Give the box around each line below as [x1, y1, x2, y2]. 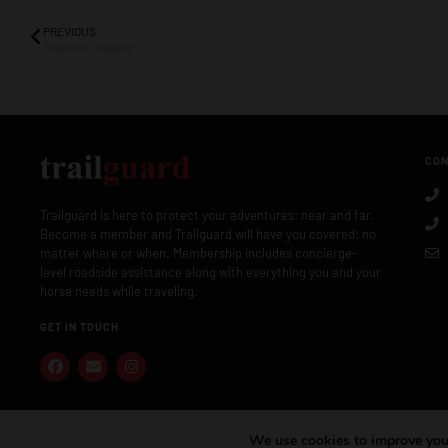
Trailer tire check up [43, 40, 134, 54]
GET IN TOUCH [40, 319, 119, 333]
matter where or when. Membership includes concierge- [40, 244, 357, 261]
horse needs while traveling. [40, 282, 198, 299]
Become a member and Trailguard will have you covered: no [40, 225, 376, 242]
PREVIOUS [43, 23, 96, 38]
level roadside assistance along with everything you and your [40, 263, 381, 280]
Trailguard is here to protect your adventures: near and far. [40, 206, 375, 223]
